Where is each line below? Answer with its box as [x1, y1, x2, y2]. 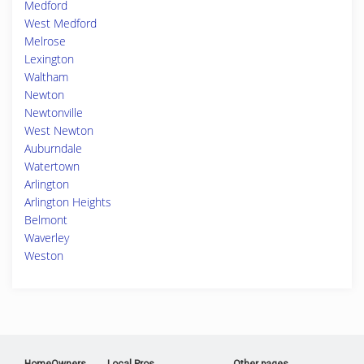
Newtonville [24, 105, 83, 120]
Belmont [24, 212, 67, 227]
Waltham [24, 69, 68, 84]
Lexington [24, 51, 74, 67]
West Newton [24, 123, 93, 138]
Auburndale [24, 141, 82, 156]
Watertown [24, 158, 80, 174]
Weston [24, 248, 63, 263]
